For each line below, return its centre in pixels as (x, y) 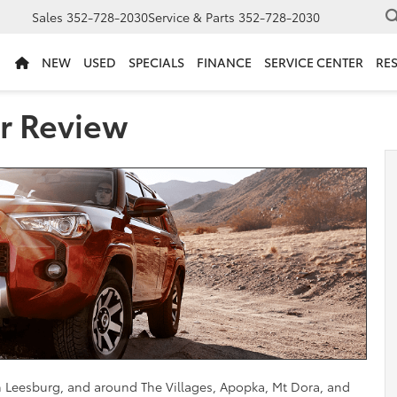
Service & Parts (191, 17)
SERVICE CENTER (314, 62)
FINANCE (224, 62)
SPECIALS (156, 62)
